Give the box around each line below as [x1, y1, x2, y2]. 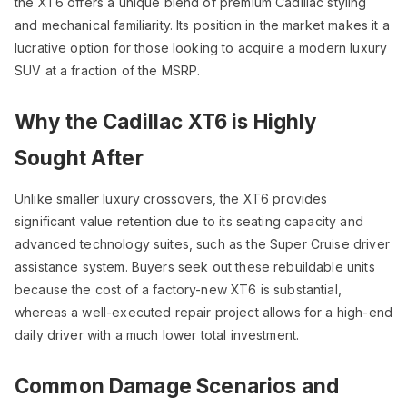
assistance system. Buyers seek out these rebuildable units [15, 259, 375, 274]
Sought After [15, 145, 144, 170]
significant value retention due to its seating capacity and [15, 213, 363, 229]
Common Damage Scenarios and [15, 373, 340, 398]
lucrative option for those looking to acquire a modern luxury [15, 40, 388, 55]
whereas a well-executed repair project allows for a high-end [15, 304, 392, 320]
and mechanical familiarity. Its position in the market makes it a [15, 17, 390, 33]
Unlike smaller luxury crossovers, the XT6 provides [15, 191, 328, 206]
